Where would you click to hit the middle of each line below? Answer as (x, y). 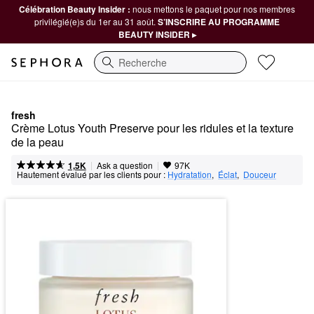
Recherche (118, 69)
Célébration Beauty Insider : (76, 9)
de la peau (37, 142)
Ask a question (124, 165)
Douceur (260, 174)
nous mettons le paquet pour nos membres (214, 9)
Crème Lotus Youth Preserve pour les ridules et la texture (152, 128)
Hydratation (190, 174)
